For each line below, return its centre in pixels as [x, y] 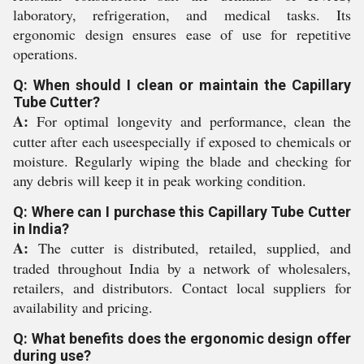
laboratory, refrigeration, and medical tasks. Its [182, 15]
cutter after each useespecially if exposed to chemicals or [182, 141]
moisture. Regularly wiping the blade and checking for [182, 161]
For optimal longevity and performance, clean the [190, 121]
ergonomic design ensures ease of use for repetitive [182, 34]
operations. [45, 54]
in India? [41, 229]
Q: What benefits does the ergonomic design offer [182, 338]
